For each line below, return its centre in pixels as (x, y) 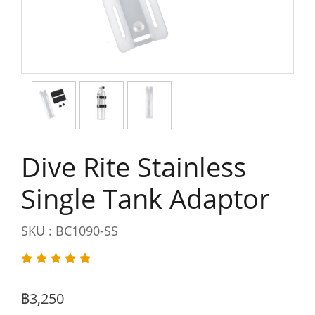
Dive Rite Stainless (134, 167)
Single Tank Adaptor (146, 198)
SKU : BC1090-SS (70, 231)
